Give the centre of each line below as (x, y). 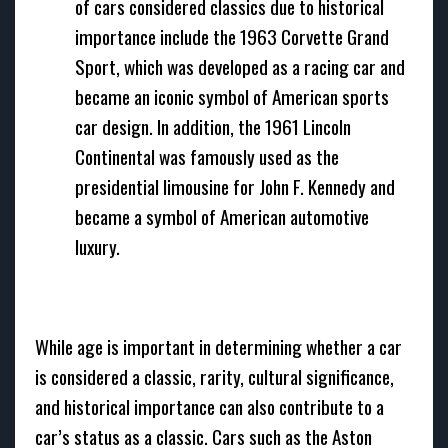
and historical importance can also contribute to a (209, 406)
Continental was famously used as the (207, 156)
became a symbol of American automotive (222, 216)
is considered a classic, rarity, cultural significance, (214, 376)
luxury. (97, 246)
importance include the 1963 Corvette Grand (232, 36)
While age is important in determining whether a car (218, 346)
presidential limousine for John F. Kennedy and (235, 186)
